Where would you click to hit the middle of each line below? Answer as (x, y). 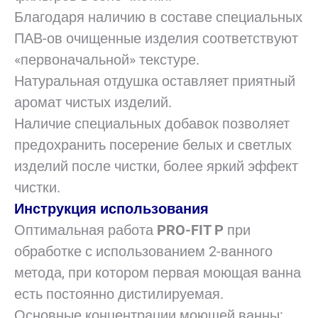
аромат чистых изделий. (93, 102)
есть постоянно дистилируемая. (119, 294)
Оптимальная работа (86, 230)
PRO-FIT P (190, 230)
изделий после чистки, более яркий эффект (156, 166)
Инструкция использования (111, 209)
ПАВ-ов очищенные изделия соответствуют (156, 38)
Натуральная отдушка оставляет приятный (155, 81)
